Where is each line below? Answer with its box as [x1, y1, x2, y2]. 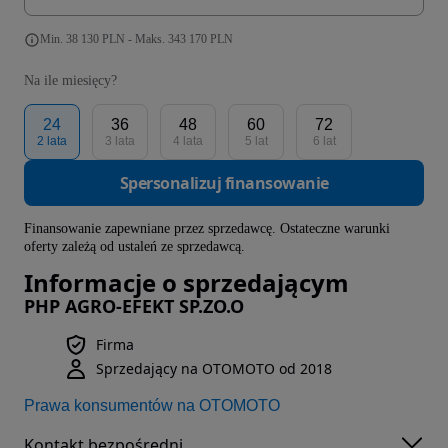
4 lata [173, 134, 203, 149]
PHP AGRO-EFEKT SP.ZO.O [24, 294, 244, 319]
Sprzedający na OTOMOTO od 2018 [96, 359, 332, 379]
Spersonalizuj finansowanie [119, 172, 329, 195]
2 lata [37, 134, 67, 149]
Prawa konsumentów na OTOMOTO [24, 397, 280, 415]
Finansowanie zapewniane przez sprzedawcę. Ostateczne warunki [24, 221, 390, 237]
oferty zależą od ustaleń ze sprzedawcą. [24, 239, 245, 255]
